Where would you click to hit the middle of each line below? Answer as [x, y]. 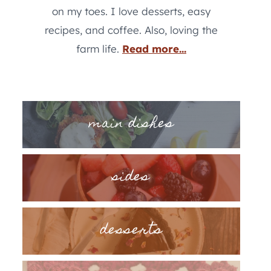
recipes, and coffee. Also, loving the [131, 30]
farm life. [99, 48]
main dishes [131, 124]
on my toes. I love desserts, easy [131, 11]
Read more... [154, 48]
